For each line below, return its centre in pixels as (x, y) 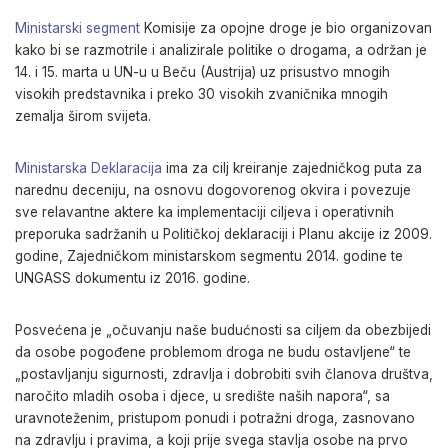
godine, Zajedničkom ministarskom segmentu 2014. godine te (209, 256)
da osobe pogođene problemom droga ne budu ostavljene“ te (213, 352)
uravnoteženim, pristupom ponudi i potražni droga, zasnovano (215, 418)
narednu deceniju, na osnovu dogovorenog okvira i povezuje (213, 190)
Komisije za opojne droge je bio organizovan (286, 28)
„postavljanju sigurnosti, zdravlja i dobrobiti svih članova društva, (224, 374)
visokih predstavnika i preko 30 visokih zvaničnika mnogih (201, 94)
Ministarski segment (77, 28)
